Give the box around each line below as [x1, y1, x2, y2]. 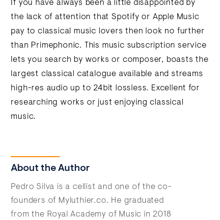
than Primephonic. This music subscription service [11, 42, 207, 50]
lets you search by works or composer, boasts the [11, 56, 209, 64]
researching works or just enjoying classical [11, 99, 184, 107]
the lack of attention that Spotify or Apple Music [11, 13, 199, 21]
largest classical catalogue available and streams [11, 70, 203, 78]
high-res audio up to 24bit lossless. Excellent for [11, 84, 200, 92]
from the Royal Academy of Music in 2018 [11, 211, 171, 219]
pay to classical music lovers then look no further [11, 27, 205, 35]
